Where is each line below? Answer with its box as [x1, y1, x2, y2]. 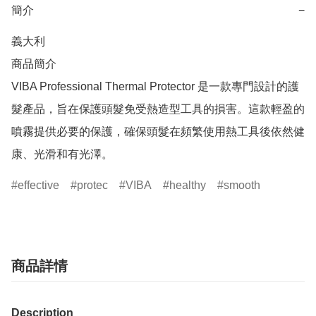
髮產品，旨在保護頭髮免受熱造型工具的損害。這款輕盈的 [11, 103, 305, 116]
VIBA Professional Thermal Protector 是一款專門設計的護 [11, 80, 299, 93]
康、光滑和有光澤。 [11, 148, 113, 161]
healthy [169, 179, 206, 192]
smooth [224, 179, 260, 192]
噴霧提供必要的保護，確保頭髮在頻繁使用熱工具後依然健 [11, 126, 305, 138]
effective [18, 179, 59, 192]
